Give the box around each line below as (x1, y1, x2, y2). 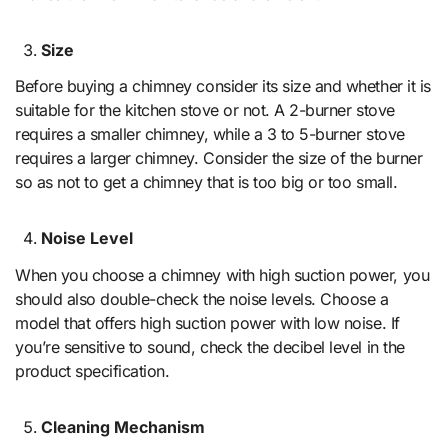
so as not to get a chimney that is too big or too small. (15, 172, 398, 193)
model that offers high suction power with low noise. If (15, 313, 400, 334)
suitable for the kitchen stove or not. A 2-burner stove (15, 100, 395, 121)
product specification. (15, 361, 170, 382)
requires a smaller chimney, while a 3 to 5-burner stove (15, 124, 405, 145)
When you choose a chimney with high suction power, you (15, 265, 430, 286)
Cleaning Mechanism (40, 417, 205, 438)
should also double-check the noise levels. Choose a (15, 289, 389, 310)
